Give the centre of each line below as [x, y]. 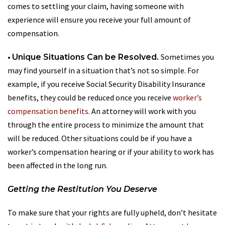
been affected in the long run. [58, 165]
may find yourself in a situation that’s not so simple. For [103, 70]
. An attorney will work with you [142, 111]
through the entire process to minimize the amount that [106, 124]
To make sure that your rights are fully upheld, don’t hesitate [112, 212]
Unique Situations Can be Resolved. [86, 57]
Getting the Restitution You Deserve [82, 189]
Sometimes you [187, 57]
